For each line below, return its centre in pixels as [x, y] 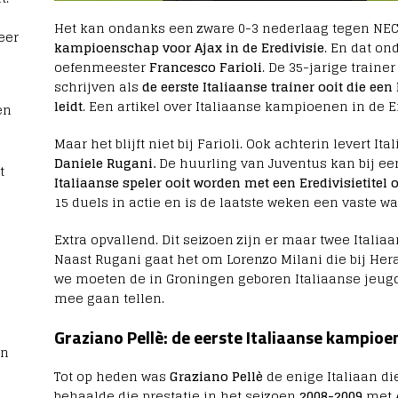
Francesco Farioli [205, 68]
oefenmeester [101, 68]
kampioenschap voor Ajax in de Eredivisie [189, 48]
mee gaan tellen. [109, 298]
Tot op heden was [111, 377]
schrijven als [98, 87]
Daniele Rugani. [104, 163]
